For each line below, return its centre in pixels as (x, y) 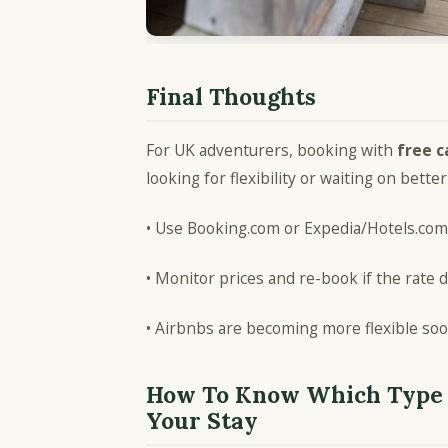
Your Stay (202, 420)
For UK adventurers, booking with (271, 150)
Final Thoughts (231, 96)
